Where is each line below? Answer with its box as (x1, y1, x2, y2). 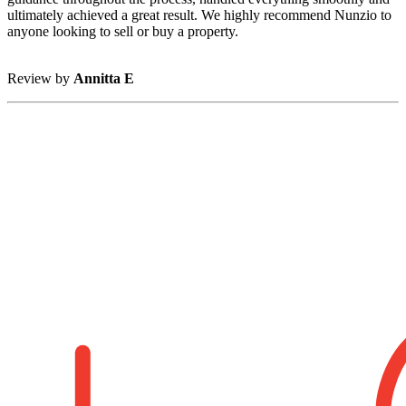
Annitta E (73, 71, 134, 87)
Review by (7, 71, 73, 87)
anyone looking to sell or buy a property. (7, 24, 238, 40)
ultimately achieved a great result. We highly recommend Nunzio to (7, 7, 391, 24)
